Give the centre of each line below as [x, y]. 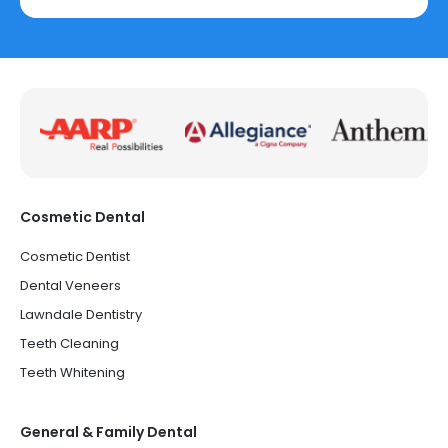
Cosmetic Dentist [75, 256]
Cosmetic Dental [82, 217]
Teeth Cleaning [69, 343]
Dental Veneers [70, 285]
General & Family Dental [108, 432]
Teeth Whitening [72, 372]
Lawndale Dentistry [81, 314]
